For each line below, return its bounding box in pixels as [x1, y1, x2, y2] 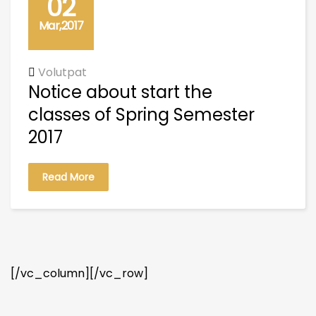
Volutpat [38, 64, 87, 80]
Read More [42, 170, 95, 184]
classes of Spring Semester [28, 103, 255, 126]
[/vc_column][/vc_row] [11, 265, 148, 281]
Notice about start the [28, 80, 212, 104]
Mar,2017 [38, 18, 84, 34]
